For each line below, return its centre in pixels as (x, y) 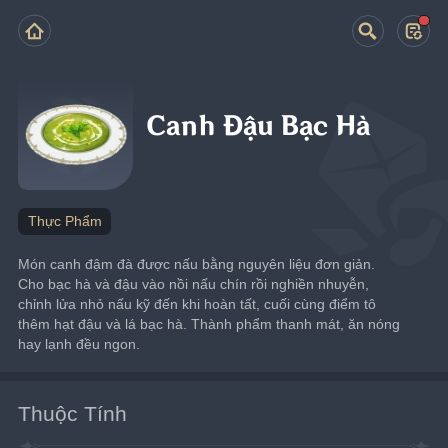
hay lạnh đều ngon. (79, 343)
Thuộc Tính (73, 413)
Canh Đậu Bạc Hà (259, 127)
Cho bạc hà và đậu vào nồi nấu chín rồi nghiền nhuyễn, (194, 283)
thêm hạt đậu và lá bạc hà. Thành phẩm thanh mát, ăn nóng (209, 323)
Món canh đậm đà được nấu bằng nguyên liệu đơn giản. (197, 263)
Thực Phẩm (64, 221)
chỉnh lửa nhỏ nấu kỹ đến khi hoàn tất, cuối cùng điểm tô (197, 303)
